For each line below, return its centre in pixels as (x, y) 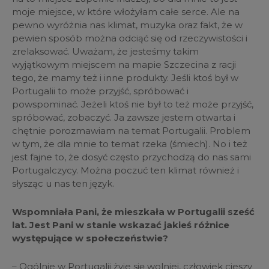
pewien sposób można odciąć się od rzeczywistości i (130, 38)
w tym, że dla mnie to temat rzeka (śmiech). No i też (130, 144)
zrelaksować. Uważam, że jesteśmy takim (105, 51)
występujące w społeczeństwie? (90, 238)
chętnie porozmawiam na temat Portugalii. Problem (131, 130)
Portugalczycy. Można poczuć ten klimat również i (125, 170)
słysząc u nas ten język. (63, 183)
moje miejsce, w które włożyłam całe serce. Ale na (126, 11)
